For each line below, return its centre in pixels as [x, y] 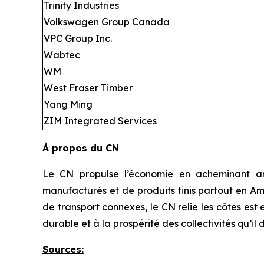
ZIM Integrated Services [100, 121]
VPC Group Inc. [78, 38]
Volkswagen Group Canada [107, 22]
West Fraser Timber [88, 88]
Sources [62, 249]
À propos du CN [81, 148]
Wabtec [62, 55]
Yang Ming [68, 104]
